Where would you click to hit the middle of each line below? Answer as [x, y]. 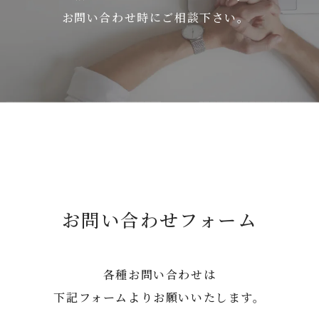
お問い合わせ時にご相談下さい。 [156, 17]
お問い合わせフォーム [159, 219]
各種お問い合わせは [159, 274]
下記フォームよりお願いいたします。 [159, 297]
